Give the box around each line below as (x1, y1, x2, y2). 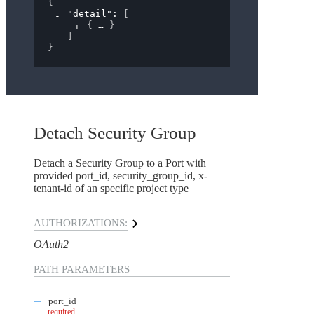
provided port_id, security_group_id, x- (34, 170, 207, 182)
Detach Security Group (34, 123, 196, 143)
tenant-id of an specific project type (34, 182, 189, 195)
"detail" (67, 8, 112, 20)
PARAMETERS (59, 264, 130, 275)
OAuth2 (34, 238, 69, 251)
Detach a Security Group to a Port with (34, 157, 206, 170)
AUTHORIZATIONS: (34, 217, 128, 229)
